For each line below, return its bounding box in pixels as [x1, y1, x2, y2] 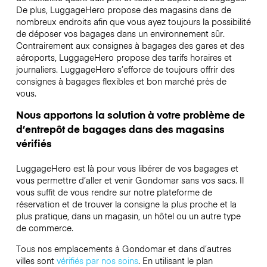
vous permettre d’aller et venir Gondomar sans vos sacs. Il [15, 174, 244, 187]
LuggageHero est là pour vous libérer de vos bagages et [15, 162, 238, 175]
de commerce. [15, 222, 76, 234]
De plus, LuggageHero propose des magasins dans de [15, 4, 231, 16]
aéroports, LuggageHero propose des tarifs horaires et [15, 51, 232, 64]
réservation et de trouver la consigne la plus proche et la [15, 198, 237, 210]
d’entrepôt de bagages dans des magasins [15, 122, 225, 136]
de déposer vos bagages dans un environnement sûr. [15, 27, 225, 40]
